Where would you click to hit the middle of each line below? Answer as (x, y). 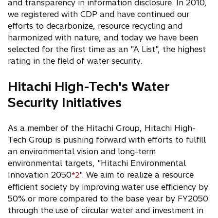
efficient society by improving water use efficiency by (108, 187)
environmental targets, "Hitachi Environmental (97, 163)
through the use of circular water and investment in (106, 210)
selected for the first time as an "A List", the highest (107, 49)
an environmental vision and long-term (82, 151)
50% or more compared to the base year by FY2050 (108, 199)
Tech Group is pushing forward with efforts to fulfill (107, 140)
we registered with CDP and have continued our (99, 14)
